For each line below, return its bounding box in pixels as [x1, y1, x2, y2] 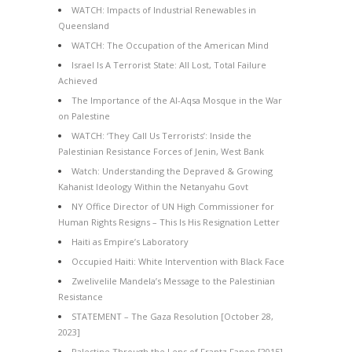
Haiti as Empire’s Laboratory [71, 235, 189, 247]
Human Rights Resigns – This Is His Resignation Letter [58, 215, 280, 228]
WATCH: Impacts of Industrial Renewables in [71, 3, 256, 16]
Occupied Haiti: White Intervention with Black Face [71, 255, 284, 267]
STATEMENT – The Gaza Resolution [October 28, [71, 310, 273, 322]
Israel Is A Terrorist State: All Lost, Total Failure [71, 58, 266, 71]
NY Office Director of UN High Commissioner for [71, 200, 274, 212]
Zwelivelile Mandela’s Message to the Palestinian [71, 274, 275, 287]
